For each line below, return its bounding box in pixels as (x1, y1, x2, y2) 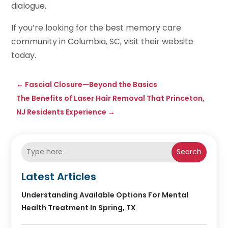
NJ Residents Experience (16, 106, 107, 117)
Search (176, 147, 202, 157)
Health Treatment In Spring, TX (21, 202, 136, 213)
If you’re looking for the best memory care (11, 21, 182, 34)
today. (11, 49, 37, 61)
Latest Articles (21, 169, 97, 184)
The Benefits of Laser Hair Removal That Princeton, (16, 93, 205, 103)
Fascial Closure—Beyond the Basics (25, 79, 158, 90)
